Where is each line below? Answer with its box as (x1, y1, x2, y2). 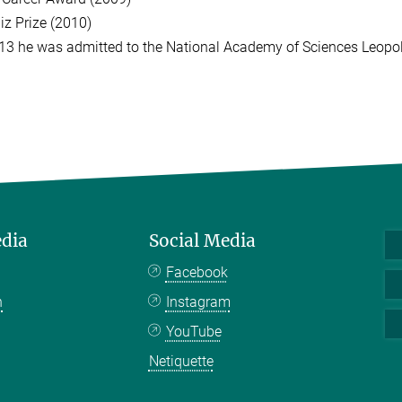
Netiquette (148, 352, 214, 370)
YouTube (165, 322, 222, 340)
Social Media (148, 229, 256, 251)
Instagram (165, 293, 231, 310)
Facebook (165, 263, 228, 281)
